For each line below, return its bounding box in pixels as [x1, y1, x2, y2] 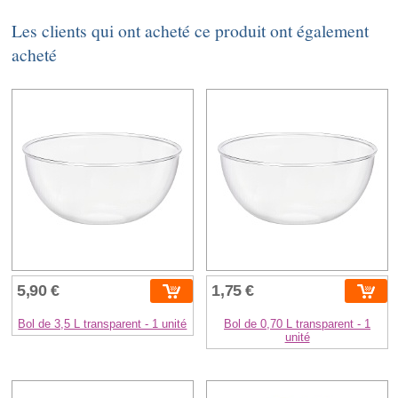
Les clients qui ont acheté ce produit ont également [12, 19, 370, 44]
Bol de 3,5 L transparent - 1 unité [18, 317, 187, 331]
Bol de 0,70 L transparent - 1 [224, 317, 371, 331]
